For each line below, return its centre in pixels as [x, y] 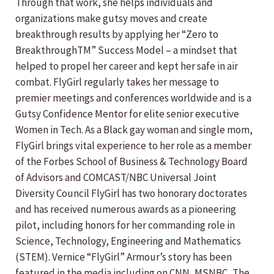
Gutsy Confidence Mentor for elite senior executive [127, 114]
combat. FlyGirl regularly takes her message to [117, 82]
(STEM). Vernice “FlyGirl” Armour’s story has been [124, 257]
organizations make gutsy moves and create [111, 18]
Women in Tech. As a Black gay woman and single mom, [134, 130]
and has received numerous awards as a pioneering [126, 209]
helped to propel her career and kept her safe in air [127, 66]
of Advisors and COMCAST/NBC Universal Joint [116, 177]
